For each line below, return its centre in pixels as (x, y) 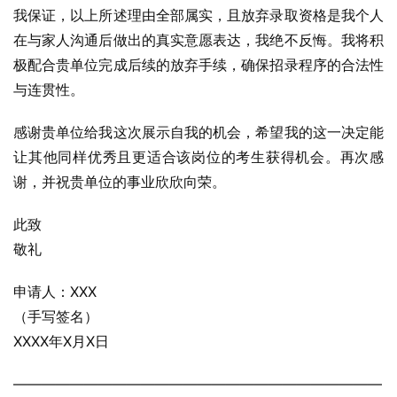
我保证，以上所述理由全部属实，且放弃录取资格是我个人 (198, 15)
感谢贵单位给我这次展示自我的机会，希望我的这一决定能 (198, 132)
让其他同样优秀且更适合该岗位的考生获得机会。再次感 (198, 157)
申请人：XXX (55, 292)
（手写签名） (56, 316)
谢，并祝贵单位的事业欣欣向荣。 (120, 182)
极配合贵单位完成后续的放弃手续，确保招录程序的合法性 (198, 65)
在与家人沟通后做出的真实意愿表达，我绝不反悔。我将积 (198, 40)
